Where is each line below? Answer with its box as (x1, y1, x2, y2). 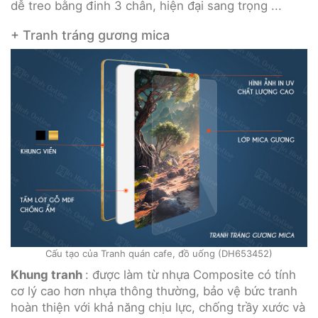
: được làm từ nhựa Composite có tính (85, 268, 296, 283)
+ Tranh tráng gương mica (11, 28, 170, 43)
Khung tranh (11, 268, 85, 283)
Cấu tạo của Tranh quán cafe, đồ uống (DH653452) (45, 248, 273, 260)
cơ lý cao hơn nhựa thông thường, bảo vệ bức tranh (11, 284, 297, 299)
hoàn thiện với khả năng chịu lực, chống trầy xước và (11, 300, 305, 315)
